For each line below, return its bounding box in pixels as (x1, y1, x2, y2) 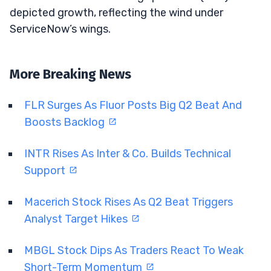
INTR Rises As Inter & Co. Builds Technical (24, 146, 231, 160)
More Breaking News (10, 65, 131, 82)
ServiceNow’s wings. (10, 22, 111, 36)
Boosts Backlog (24, 115, 107, 129)
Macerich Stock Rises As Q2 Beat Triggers (24, 195, 233, 209)
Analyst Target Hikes (24, 212, 130, 226)
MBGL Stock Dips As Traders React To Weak (24, 243, 244, 257)
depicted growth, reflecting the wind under (10, 5, 223, 19)
